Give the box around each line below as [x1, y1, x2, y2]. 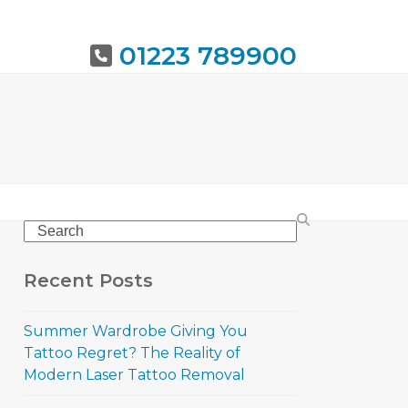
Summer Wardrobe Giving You [24, 322, 248, 340]
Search [23, 221, 74, 239]
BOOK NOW [207, 124, 297, 141]
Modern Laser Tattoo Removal [24, 366, 245, 383]
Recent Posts [24, 270, 153, 291]
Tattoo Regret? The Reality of [24, 344, 240, 362]
